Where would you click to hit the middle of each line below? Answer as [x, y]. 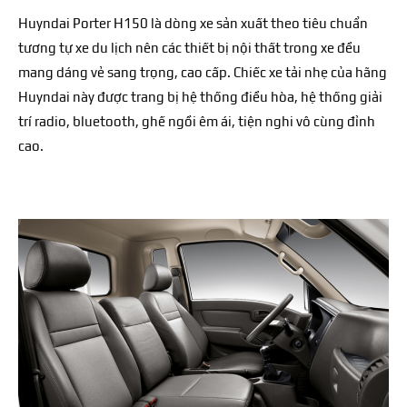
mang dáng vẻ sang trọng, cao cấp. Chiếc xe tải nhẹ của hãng [203, 72]
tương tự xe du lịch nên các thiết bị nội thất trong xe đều [189, 47]
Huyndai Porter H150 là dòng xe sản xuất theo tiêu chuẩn [193, 23]
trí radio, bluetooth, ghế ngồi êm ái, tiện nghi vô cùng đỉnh [197, 121]
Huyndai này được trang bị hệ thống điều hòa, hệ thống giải [200, 96]
